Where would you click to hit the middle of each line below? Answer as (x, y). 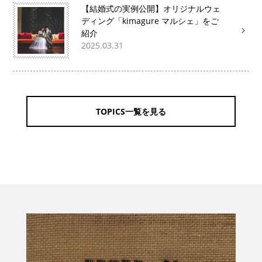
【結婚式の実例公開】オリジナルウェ (151, 8)
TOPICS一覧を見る (131, 111)
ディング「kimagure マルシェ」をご (150, 20)
